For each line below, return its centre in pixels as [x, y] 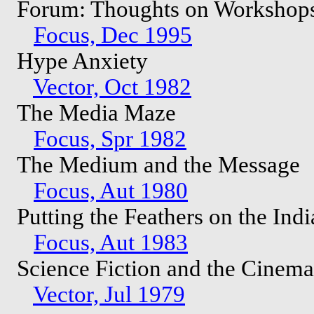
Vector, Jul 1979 [109, 294]
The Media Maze [94, 112]
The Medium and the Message [156, 164]
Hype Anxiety [80, 61]
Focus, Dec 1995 [113, 35]
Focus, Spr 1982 [110, 138]
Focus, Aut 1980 [111, 190]
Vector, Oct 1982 [112, 87]
